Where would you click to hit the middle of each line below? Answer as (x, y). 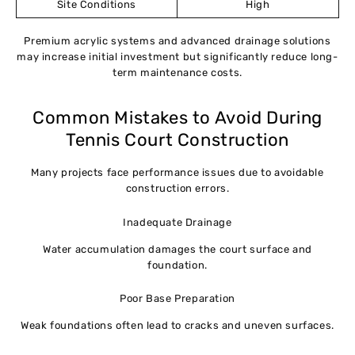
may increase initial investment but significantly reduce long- (177, 57)
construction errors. (177, 188)
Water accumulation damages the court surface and (177, 249)
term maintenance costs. (177, 73)
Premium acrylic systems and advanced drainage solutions (177, 41)
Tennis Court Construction (177, 140)
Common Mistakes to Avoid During (177, 118)
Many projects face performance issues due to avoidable (177, 172)
